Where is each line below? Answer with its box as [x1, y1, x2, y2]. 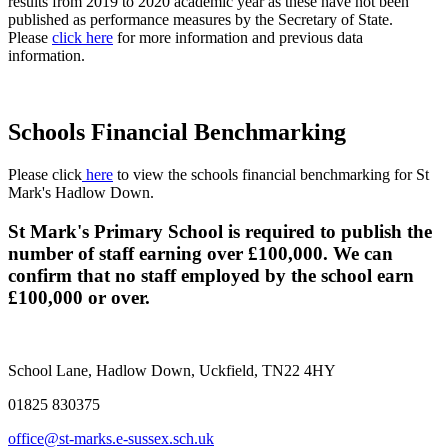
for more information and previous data [113, 29, 363, 47]
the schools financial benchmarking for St [168, 166, 429, 184]
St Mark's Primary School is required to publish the [8, 220, 432, 242]
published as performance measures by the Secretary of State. [8, 11, 393, 29]
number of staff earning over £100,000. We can [8, 242, 393, 264]
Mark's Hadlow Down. [8, 184, 154, 202]
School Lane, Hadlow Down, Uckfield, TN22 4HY [8, 361, 336, 379]
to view [113, 166, 164, 184]
